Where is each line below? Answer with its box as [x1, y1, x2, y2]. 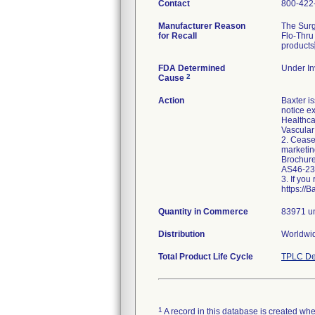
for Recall [158, 31, 197, 41]
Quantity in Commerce [158, 207, 248, 217]
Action [158, 96, 184, 105]
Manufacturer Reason [158, 21, 245, 31]
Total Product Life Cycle [158, 252, 253, 262]
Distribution [158, 229, 205, 239]
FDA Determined [158, 63, 225, 73]
